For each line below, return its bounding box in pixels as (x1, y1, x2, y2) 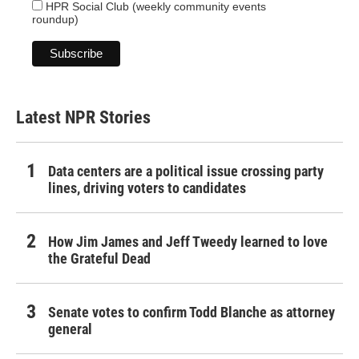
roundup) (32, 13, 79, 26)
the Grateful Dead (48, 250, 151, 268)
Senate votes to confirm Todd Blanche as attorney (48, 304, 335, 321)
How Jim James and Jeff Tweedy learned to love (48, 233, 328, 251)
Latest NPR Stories (16, 107, 151, 128)
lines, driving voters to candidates (48, 179, 246, 197)
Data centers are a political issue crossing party (48, 163, 324, 180)
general (48, 321, 92, 338)
